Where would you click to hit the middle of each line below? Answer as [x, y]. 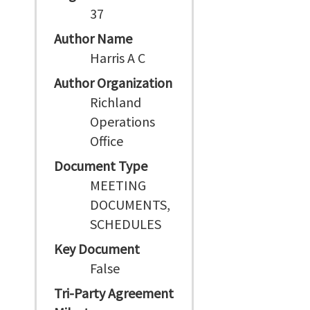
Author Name [93, 38]
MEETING [118, 185]
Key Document [97, 249]
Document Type [101, 166]
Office [107, 141]
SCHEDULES [126, 224]
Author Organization [113, 83]
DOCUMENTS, [130, 204]
